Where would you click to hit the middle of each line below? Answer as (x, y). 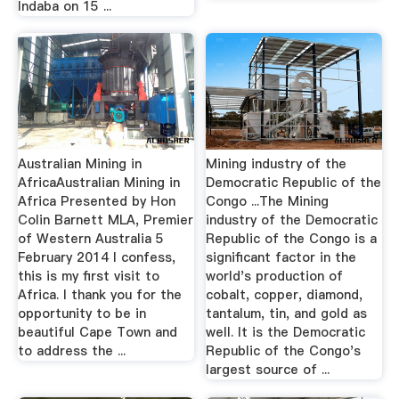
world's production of (275, 276)
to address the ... (71, 351)
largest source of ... (268, 370)
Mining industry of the (277, 164)
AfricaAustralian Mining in (98, 183)
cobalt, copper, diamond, (285, 295)
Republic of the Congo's (284, 351)
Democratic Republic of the (294, 183)
